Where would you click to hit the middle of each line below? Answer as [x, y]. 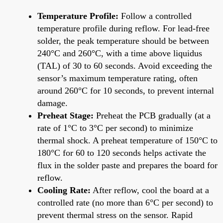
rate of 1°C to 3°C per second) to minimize [115, 128]
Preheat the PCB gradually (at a [152, 115]
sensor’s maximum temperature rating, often [117, 78]
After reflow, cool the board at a [150, 190]
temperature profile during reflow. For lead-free [123, 28]
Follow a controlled [155, 16]
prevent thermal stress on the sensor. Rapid [115, 215]
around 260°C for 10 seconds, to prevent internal [126, 90]
